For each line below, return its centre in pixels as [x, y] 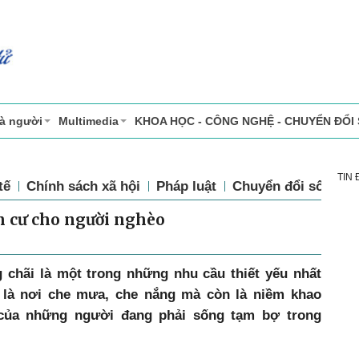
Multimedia [89, 121]
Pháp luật [186, 186]
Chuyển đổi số [278, 186]
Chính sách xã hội [83, 186]
